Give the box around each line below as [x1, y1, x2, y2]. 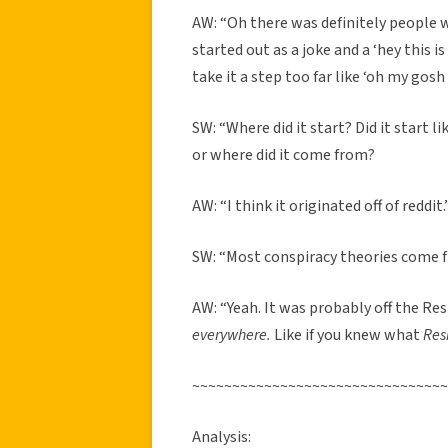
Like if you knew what [274, 323, 423, 346]
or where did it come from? [192, 143, 375, 166]
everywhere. [192, 323, 274, 346]
